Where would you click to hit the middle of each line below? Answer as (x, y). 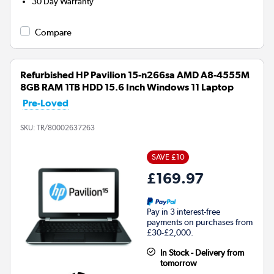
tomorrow (178, 263)
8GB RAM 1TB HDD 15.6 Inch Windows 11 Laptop (127, 87)
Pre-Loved (46, 103)
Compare (53, 32)
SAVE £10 (168, 157)
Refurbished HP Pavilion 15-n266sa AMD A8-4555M (135, 75)
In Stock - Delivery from (202, 252)
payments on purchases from (200, 222)
